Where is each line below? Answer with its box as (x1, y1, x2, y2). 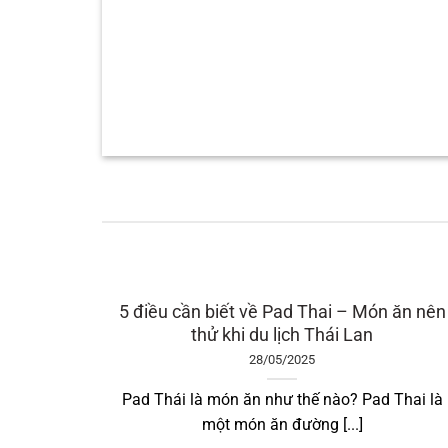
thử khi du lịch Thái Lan (190, 324, 373, 346)
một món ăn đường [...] (201, 415, 363, 435)
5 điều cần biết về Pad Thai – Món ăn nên (118, 301, 446, 323)
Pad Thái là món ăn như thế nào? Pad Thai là (121, 390, 443, 410)
